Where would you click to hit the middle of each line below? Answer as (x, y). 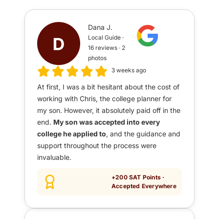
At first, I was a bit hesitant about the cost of (108, 87)
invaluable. (54, 157)
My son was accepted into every (107, 122)
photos (98, 58)
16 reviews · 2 (107, 48)
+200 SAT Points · (138, 177)
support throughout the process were (97, 145)
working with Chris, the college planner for (104, 98)
